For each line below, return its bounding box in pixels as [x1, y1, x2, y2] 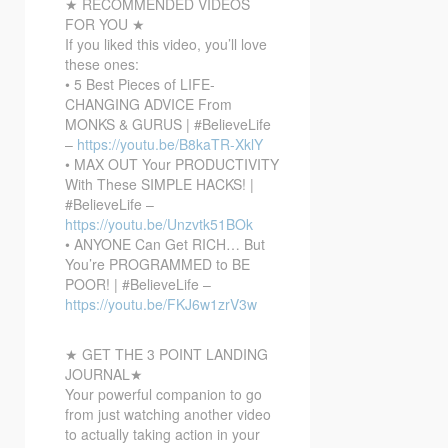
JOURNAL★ [65, 363, 143, 384]
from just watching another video [65, 403, 271, 424]
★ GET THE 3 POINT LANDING [65, 343, 268, 364]
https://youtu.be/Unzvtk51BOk [65, 213, 253, 234]
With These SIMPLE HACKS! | [65, 173, 254, 194]
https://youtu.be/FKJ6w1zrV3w [65, 293, 257, 314]
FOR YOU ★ [65, 13, 145, 34]
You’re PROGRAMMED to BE [65, 253, 250, 274]
